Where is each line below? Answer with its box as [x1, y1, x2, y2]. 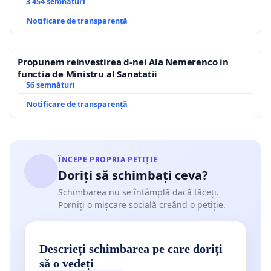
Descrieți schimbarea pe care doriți [39, 241, 223, 255]
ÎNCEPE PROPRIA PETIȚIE [58, 154, 158, 165]
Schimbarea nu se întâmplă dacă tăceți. [58, 186, 219, 198]
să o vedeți [39, 256, 94, 270]
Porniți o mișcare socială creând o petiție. [58, 198, 226, 211]
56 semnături [25, 79, 75, 90]
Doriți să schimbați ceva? [58, 166, 208, 183]
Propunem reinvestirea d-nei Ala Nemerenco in [18, 55, 229, 68]
